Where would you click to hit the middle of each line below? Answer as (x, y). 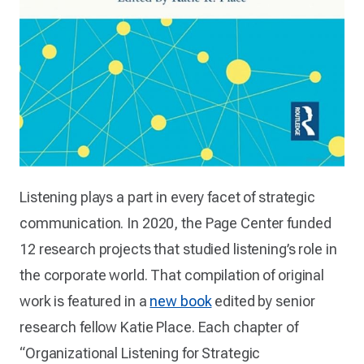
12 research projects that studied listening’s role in (178, 249)
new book (181, 301)
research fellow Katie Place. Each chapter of (159, 327)
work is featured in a (85, 301)
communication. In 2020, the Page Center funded (175, 223)
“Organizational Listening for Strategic (140, 353)
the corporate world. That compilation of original (172, 275)
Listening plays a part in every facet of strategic (168, 197)
